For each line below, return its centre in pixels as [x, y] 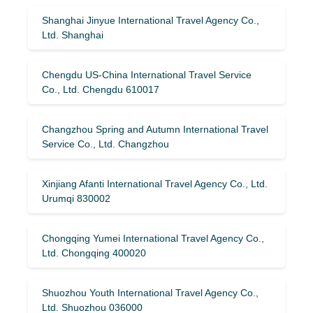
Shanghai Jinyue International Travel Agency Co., [151, 20]
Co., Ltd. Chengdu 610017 [101, 89]
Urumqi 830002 [76, 198]
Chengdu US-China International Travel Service [147, 74]
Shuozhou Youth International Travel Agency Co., [150, 292]
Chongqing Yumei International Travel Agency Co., [153, 238]
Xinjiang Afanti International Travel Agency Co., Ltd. [155, 183]
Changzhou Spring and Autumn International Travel [155, 129]
